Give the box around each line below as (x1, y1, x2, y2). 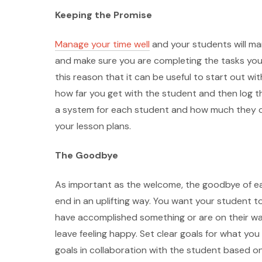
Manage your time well (55, 38, 150, 51)
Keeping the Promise (55, 9, 154, 22)
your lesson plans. (55, 120, 136, 133)
